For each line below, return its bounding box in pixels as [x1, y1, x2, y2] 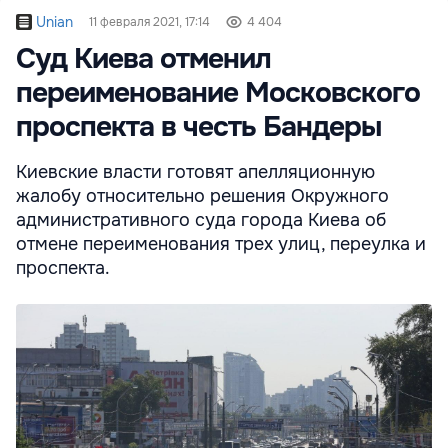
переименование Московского [16, 74, 420, 111]
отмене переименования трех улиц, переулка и [16, 232, 426, 255]
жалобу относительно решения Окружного [16, 184, 389, 207]
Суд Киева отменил [16, 40, 271, 77]
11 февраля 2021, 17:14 [89, 13, 210, 30]
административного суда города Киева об [16, 208, 386, 231]
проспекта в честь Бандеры [16, 108, 381, 145]
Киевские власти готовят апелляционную [16, 160, 375, 183]
